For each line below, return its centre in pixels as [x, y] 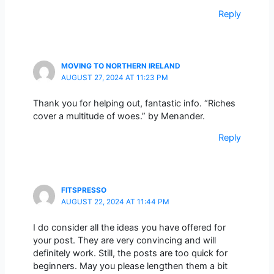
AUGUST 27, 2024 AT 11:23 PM [114, 78]
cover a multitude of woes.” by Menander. [119, 116]
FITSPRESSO [83, 191]
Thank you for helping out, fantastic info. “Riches [134, 103]
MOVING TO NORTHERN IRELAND [120, 66]
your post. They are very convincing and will [124, 240]
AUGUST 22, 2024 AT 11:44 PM [115, 202]
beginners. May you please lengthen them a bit [130, 266]
